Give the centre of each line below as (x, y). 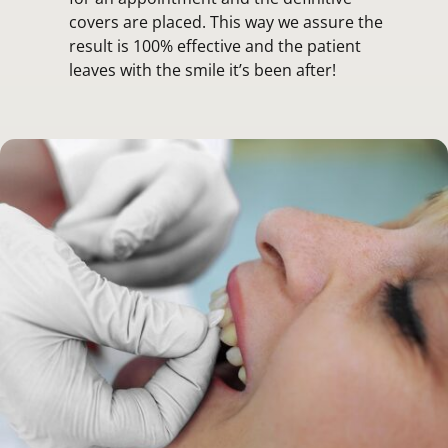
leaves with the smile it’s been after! (202, 69)
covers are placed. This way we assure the (225, 21)
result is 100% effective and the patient (214, 45)
